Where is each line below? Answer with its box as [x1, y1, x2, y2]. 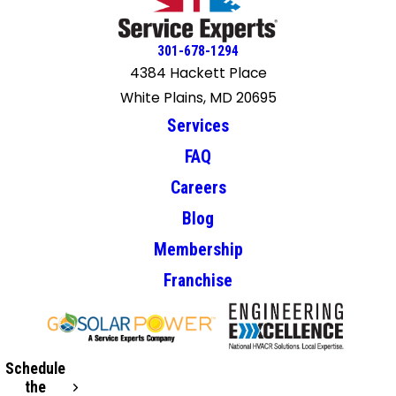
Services [167, 116, 229, 137]
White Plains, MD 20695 [119, 88, 277, 108]
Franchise [164, 270, 232, 292]
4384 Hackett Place [129, 64, 267, 83]
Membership [153, 240, 243, 261]
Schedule [5, 359, 66, 377]
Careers [170, 178, 226, 199]
